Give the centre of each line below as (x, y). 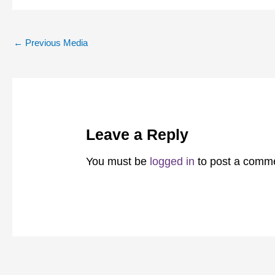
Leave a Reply (137, 134)
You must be (118, 162)
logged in (172, 162)
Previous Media (55, 42)
